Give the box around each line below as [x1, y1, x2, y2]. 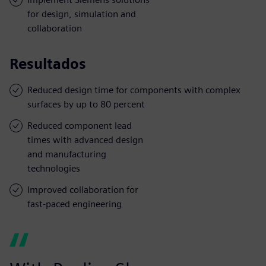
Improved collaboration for [27, 183, 138, 195]
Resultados [9, 55, 86, 72]
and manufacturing [27, 148, 106, 160]
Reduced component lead [27, 119, 132, 131]
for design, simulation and [27, 8, 136, 20]
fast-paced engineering [27, 198, 122, 210]
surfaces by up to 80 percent [27, 98, 145, 110]
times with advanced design [27, 134, 143, 145]
